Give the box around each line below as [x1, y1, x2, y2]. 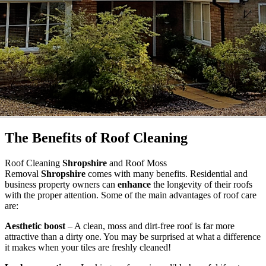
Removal [5, 168, 41, 179]
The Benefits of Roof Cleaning [5, 130, 188, 146]
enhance [118, 179, 153, 189]
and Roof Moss [109, 157, 167, 168]
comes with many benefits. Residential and [88, 168, 248, 179]
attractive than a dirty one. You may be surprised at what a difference [5, 231, 261, 242]
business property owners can [5, 179, 118, 189]
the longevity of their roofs [153, 179, 252, 189]
